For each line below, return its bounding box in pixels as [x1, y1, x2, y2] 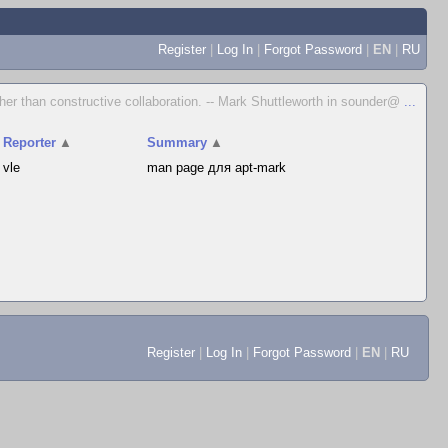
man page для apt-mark [147, 160, 287, 175]
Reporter [3, 135, 57, 150]
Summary [147, 135, 208, 150]
